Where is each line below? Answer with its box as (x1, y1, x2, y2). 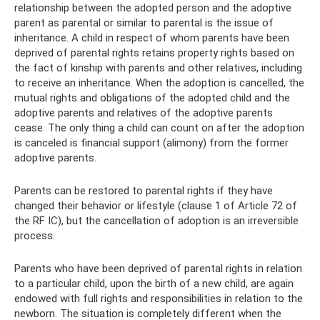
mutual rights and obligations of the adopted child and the (14, 91, 290, 104)
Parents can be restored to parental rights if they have (14, 184, 273, 197)
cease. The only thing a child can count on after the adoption (14, 121, 304, 134)
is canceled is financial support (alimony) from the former (14, 136, 289, 149)
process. (14, 229, 55, 242)
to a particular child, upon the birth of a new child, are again (14, 276, 294, 290)
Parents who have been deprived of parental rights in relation (14, 261, 302, 275)
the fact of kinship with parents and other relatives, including (14, 61, 302, 74)
